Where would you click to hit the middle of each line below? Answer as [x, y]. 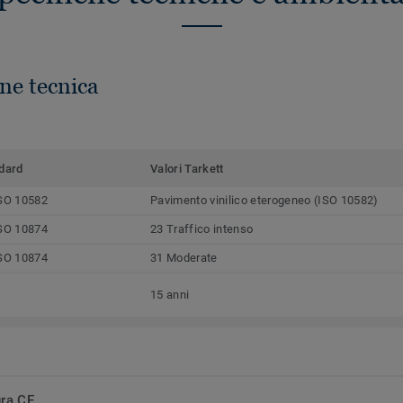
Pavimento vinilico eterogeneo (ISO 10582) [264, 201]
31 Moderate [184, 258]
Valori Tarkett [187, 169]
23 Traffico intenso [202, 229]
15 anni [170, 295]
